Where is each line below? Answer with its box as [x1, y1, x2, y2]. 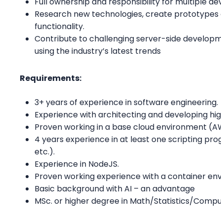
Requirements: [20, 72, 83, 84]
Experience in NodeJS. [35, 158, 119, 170]
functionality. [35, 20, 84, 32]
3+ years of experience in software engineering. [35, 96, 220, 108]
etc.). [35, 146, 55, 157]
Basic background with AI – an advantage [35, 183, 197, 194]
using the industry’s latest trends [35, 45, 161, 57]
